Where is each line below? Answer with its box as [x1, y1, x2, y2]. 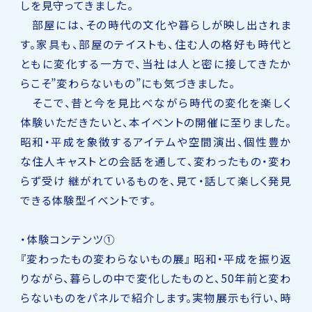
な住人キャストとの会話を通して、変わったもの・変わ [19, 153, 292, 169]
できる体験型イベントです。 [19, 192, 156, 208]
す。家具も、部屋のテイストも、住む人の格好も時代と [19, 36, 292, 52]
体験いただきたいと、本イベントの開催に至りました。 [19, 114, 292, 130]
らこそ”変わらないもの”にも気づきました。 [19, 75, 236, 91]
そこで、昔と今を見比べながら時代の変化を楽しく [19, 94, 292, 110]
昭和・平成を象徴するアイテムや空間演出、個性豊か [19, 133, 292, 149]
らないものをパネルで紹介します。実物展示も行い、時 [19, 289, 292, 305]
